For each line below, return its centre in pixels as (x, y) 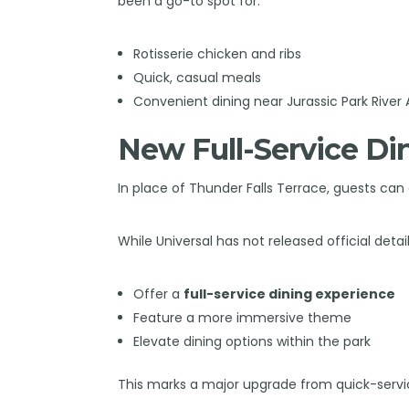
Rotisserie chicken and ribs (217, 53)
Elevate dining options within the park (252, 341)
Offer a (158, 294)
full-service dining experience (289, 294)
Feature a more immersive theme (242, 317)
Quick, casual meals (197, 77)
